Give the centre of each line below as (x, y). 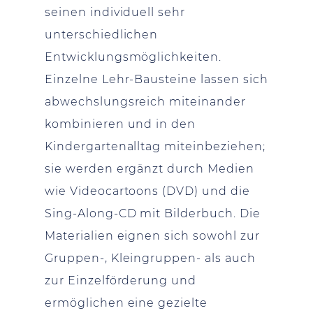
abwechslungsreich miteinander (145, 101)
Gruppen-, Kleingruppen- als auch (150, 258)
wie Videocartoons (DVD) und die (147, 191)
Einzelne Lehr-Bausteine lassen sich (156, 79)
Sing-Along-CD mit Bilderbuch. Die (153, 213)
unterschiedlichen (102, 34)
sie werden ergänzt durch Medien (150, 168)
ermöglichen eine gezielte (126, 303)
